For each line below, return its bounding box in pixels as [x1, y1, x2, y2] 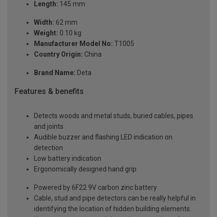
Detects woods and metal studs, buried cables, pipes [34, 112, 193, 120]
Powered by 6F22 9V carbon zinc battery [34, 184, 157, 192]
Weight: [34, 29, 58, 37]
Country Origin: [34, 50, 83, 59]
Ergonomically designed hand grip [34, 165, 137, 173]
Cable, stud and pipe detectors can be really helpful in [34, 194, 196, 202]
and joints [34, 123, 63, 131]
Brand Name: [34, 69, 76, 77]
